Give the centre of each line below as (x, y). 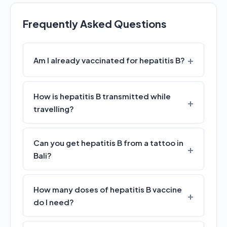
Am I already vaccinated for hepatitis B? (109, 60)
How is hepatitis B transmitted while (102, 96)
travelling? (54, 109)
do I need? (54, 202)
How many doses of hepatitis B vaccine (108, 189)
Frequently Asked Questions (95, 24)
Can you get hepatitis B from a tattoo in (108, 143)
